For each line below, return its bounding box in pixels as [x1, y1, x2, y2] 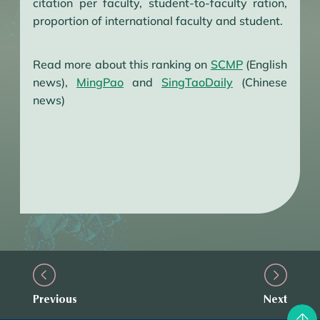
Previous [33, 292, 77, 306]
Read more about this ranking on [33, 57, 211, 71]
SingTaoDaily [161, 75, 233, 89]
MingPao [76, 75, 124, 89]
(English [242, 57, 288, 71]
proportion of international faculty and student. [33, 14, 283, 28]
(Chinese [233, 75, 287, 89]
